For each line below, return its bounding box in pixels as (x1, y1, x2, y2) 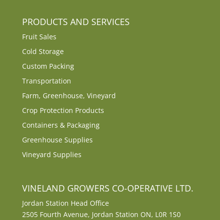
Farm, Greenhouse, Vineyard (22, 90, 116, 100)
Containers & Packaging (22, 120, 100, 130)
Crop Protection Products (22, 105, 104, 115)
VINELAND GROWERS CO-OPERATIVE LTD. (22, 182, 193, 194)
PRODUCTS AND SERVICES (22, 15, 130, 27)
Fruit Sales (22, 31, 56, 41)
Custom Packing (22, 61, 74, 71)
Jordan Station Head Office (22, 198, 109, 208)
